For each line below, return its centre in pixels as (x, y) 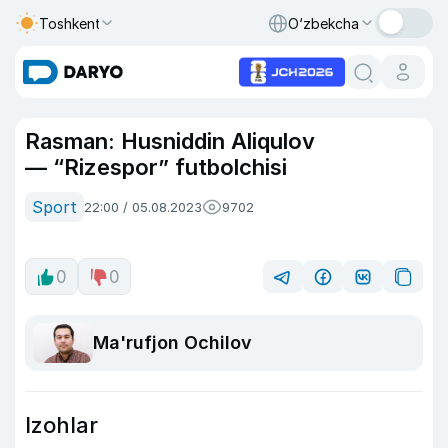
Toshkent (70, 23)
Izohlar (61, 424)
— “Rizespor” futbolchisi (156, 167)
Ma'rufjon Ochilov (172, 343)
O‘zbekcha (323, 23)
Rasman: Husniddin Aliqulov (170, 141)
